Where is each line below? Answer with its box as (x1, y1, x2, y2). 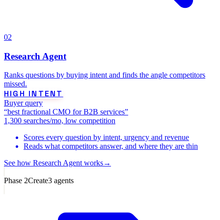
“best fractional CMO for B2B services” (4, 108, 128, 116)
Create (28, 176, 48, 185)
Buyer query (4, 99, 43, 108)
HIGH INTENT (4, 88, 63, 99)
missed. (4, 80, 27, 88)
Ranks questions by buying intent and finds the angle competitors (4, 71, 205, 80)
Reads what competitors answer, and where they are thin (24, 142, 198, 151)
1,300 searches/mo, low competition (4, 116, 115, 125)
